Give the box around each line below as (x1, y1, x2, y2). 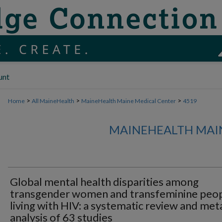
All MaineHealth (32, 97, 74, 105)
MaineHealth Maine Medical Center (81, 97, 176, 105)
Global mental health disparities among (10, 175, 199, 188)
